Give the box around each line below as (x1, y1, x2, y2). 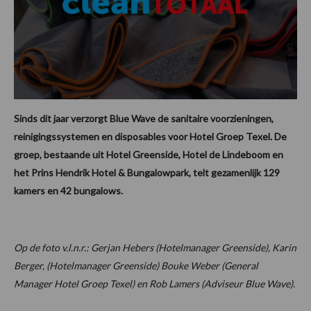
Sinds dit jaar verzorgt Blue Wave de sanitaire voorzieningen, (14, 112, 274, 125)
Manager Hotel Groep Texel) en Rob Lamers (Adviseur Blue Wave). (14, 278, 295, 290)
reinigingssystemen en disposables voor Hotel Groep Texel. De (14, 131, 287, 143)
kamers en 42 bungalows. (14, 185, 127, 197)
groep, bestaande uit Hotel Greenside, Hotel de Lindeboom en (14, 149, 283, 161)
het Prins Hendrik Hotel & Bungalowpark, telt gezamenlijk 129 (14, 167, 280, 179)
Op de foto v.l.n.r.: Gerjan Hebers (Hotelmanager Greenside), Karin (14, 242, 296, 254)
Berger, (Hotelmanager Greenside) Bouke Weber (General (14, 260, 258, 272)
